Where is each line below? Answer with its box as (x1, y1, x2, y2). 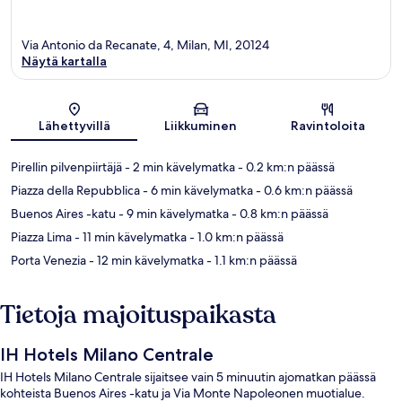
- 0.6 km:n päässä (253, 181, 353, 198)
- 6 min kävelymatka (140, 181, 253, 198)
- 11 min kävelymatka (72, 228, 187, 245)
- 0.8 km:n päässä (229, 205, 328, 222)
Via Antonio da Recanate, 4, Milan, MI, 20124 (22, 36, 269, 53)
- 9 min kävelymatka (116, 205, 229, 222)
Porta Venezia (11, 251, 86, 268)
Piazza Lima (11, 228, 72, 245)
